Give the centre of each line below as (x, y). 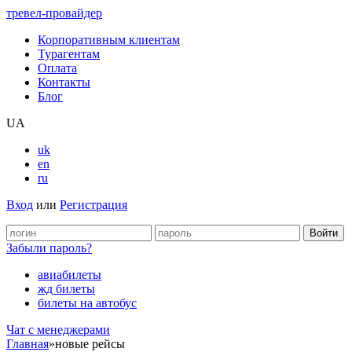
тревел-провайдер (54, 13)
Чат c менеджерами (58, 330)
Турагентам (69, 54)
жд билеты (66, 289)
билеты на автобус (87, 303)
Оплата (57, 68)
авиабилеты (70, 275)
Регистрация (93, 205)
